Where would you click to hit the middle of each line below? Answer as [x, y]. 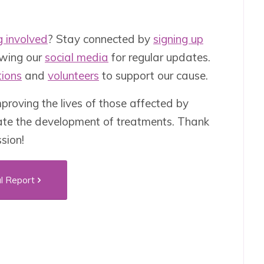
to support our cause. [154, 75]
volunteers [73, 75]
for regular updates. [159, 57]
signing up [178, 39]
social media [77, 57]
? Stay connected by [100, 39]
